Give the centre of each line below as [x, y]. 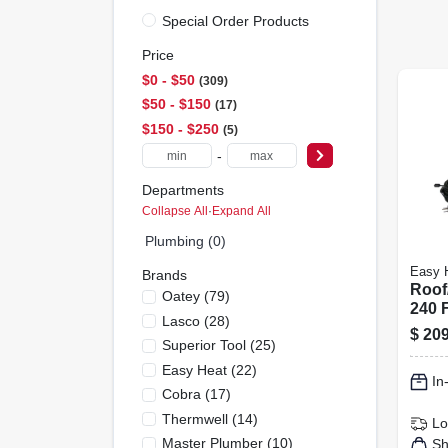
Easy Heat [194, 369]
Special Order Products [235, 20]
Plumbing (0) [185, 240]
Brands [164, 274]
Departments [182, 190]
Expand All [241, 210]
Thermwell [194, 418]
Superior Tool [203, 345]
